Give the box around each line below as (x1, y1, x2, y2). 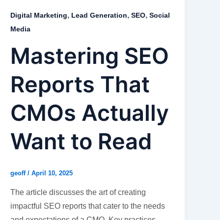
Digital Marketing (10, 11, 68, 19)
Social (149, 11, 170, 19)
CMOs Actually (10, 99, 169, 127)
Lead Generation (71, 11, 128, 19)
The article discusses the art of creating (10, 188, 146, 196)
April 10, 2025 (31, 169, 73, 177)
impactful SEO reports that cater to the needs (10, 201, 165, 210)
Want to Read (10, 128, 152, 155)
